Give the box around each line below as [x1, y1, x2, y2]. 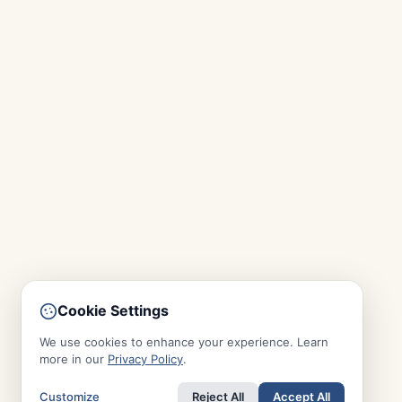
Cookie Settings [57, 301, 169, 319]
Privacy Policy [108, 352, 183, 366]
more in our [39, 352, 108, 366]
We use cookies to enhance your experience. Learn [39, 335, 328, 349]
